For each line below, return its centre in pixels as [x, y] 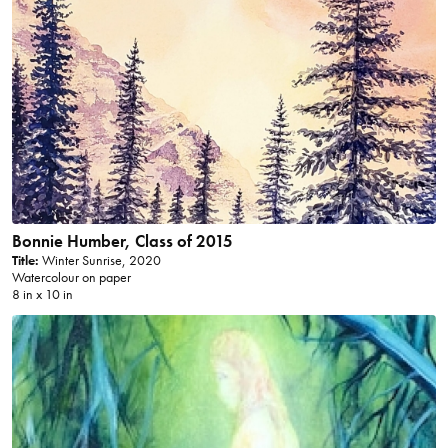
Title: [25, 261]
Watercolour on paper [71, 278]
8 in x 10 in [42, 295]
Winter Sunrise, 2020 [99, 261]
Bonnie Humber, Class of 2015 [122, 241]
